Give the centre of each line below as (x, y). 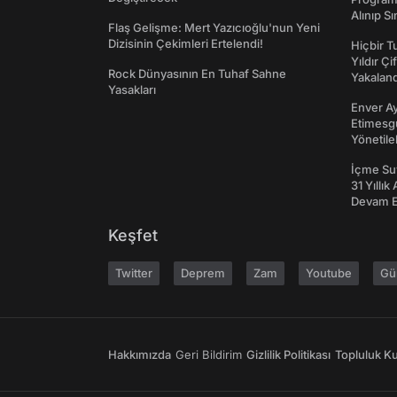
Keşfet (133, 236)
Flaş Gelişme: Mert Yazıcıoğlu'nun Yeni (214, 28)
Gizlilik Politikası (288, 355)
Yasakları (132, 90)
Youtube (329, 273)
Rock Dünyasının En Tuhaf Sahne (197, 74)
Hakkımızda (140, 355)
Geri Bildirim (209, 355)
